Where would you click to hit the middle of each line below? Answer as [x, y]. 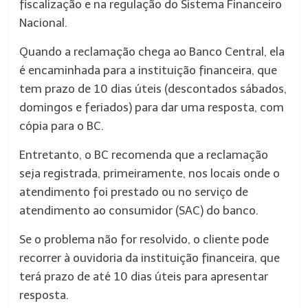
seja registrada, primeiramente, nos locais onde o [150, 173]
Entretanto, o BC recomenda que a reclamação [144, 155]
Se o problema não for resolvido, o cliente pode [144, 239]
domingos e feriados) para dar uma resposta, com [152, 107]
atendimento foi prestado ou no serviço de [134, 192]
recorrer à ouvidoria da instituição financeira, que [150, 258]
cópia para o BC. [62, 126]
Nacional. [44, 23]
